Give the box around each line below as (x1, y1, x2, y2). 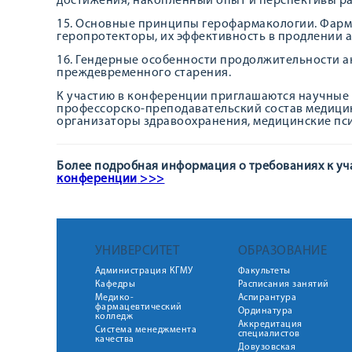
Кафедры (94, 280, 135, 289)
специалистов (237, 329, 300, 339)
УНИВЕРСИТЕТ (94, 244, 179, 258)
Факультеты (237, 266, 291, 276)
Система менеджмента (94, 325, 196, 335)
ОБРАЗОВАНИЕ (237, 244, 327, 258)
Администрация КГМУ (94, 266, 193, 276)
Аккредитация (237, 320, 302, 329)
